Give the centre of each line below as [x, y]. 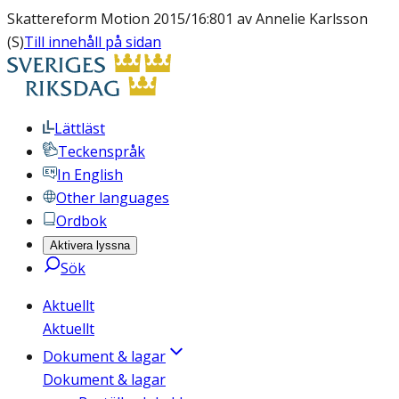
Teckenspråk [102, 151]
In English [90, 175]
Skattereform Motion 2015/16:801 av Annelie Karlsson [187, 19]
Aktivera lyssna [90, 245]
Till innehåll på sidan [93, 42]
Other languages [113, 198]
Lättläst [80, 128]
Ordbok [81, 221]
